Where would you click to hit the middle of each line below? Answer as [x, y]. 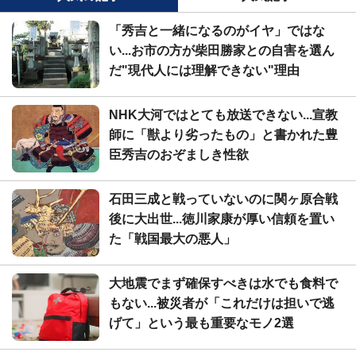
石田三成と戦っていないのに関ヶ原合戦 [223, 199]
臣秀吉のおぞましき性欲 [179, 154]
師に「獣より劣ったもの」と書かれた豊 [223, 134]
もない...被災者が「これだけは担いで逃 [222, 303]
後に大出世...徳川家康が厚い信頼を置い [222, 219]
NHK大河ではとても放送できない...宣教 [223, 114]
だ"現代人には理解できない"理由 [204, 70]
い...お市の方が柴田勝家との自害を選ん [222, 50]
